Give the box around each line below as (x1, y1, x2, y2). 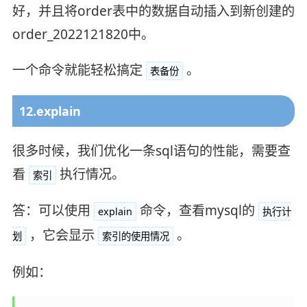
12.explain (19, 102, 81, 119)
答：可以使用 (12, 201, 90, 220)
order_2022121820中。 (12, 25, 154, 43)
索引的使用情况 (101, 230, 169, 243)
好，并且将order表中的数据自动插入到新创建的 (12, 1, 295, 20)
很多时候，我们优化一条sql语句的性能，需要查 (12, 141, 291, 160)
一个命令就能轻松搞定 (12, 60, 143, 79)
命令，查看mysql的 (139, 201, 255, 220)
